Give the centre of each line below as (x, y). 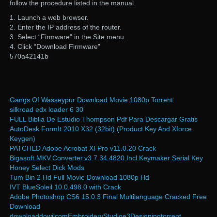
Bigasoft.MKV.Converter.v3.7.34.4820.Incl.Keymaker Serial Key (106, 158)
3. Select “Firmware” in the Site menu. (68, 37)
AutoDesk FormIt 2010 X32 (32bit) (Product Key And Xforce (101, 129)
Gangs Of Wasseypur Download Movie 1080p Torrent (91, 100)
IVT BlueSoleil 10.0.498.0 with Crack (65, 187)
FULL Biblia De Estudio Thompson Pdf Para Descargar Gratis (104, 119)
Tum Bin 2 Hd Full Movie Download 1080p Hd (79, 178)
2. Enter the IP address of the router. (66, 27)
